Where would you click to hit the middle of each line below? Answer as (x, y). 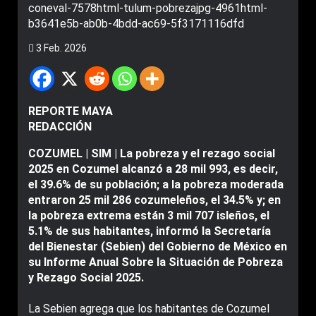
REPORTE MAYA (71, 111)
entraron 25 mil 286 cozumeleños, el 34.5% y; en (154, 200)
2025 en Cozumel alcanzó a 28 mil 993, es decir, (153, 169)
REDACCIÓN (60, 127)
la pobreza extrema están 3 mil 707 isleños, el (149, 215)
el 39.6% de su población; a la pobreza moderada (156, 184)
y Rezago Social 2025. (86, 278)
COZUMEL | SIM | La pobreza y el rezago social (152, 153)
